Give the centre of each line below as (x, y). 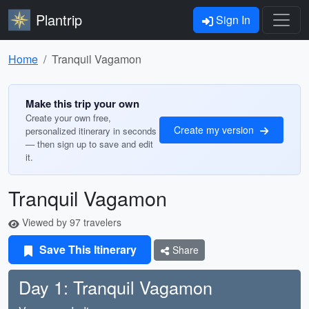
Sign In (232, 20)
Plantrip (59, 20)
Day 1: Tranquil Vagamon (116, 287)
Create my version (215, 129)
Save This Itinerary (87, 249)
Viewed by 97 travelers (70, 222)
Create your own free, (68, 118)
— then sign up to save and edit (89, 144)
